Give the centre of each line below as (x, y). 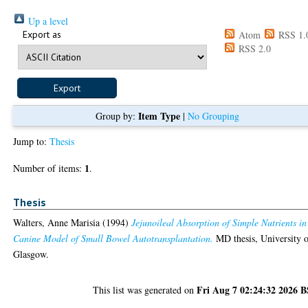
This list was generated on (145, 290)
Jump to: (32, 141)
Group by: (117, 115)
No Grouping (213, 115)
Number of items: (49, 168)
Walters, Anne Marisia (57, 223)
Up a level (47, 21)
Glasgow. (31, 254)
